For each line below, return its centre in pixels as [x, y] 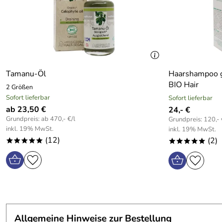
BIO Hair [183, 85]
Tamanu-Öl [26, 74]
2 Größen [19, 87]
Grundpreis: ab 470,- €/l [41, 119]
